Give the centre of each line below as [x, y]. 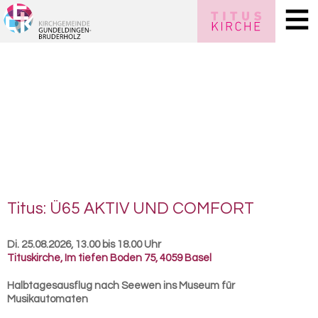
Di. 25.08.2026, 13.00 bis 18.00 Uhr [84, 245]
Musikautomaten [48, 299]
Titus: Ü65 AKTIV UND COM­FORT [131, 209]
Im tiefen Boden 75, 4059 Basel [138, 258]
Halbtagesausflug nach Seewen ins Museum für [121, 286]
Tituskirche [34, 258]
